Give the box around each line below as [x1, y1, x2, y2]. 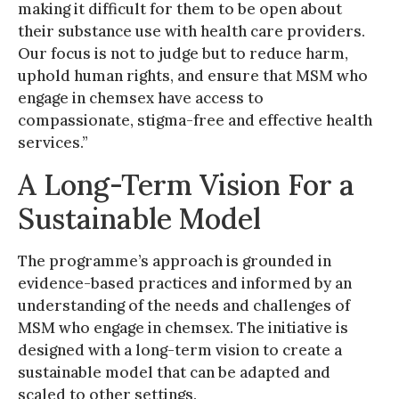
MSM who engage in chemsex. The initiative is [18, 317, 348, 338]
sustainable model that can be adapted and [18, 362, 330, 382]
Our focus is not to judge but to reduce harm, [18, 43, 348, 63]
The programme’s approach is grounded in [18, 250, 331, 271]
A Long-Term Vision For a [18, 166, 354, 203]
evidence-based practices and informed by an [18, 273, 352, 293]
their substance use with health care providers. [18, 20, 365, 41]
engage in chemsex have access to [18, 87, 264, 108]
